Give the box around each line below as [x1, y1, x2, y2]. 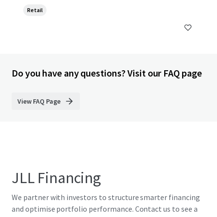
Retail [27, 6, 43, 14]
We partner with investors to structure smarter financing [12, 192, 200, 202]
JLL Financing [12, 168, 101, 187]
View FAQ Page [17, 97, 61, 106]
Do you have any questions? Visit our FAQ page [12, 67, 202, 79]
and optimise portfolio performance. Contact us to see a [12, 204, 198, 214]
